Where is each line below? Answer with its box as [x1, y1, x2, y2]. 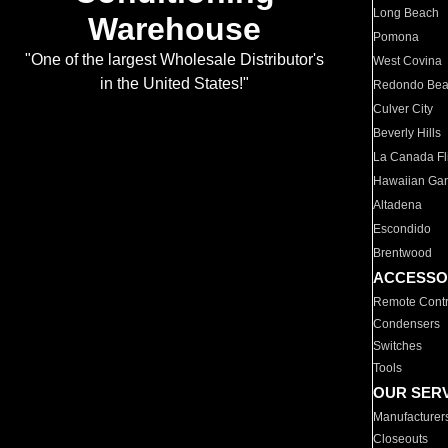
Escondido [373, 222, 432, 236]
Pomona [373, 30, 420, 44]
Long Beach [373, 6, 440, 20]
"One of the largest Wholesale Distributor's [24, 51, 324, 69]
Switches [373, 339, 423, 353]
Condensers [373, 317, 441, 331]
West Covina [373, 54, 443, 68]
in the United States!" [99, 75, 249, 93]
